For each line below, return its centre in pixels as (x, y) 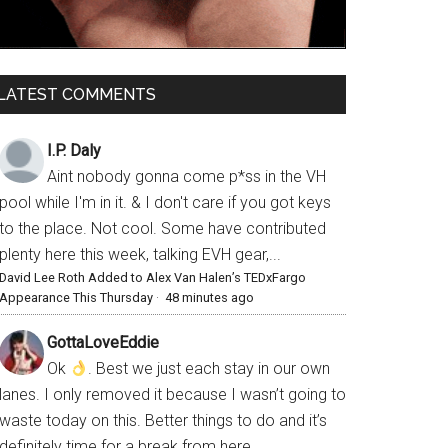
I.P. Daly (74, 151)
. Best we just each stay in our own (209, 369)
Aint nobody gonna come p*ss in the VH (186, 177)
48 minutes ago (209, 298)
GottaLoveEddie (103, 343)
